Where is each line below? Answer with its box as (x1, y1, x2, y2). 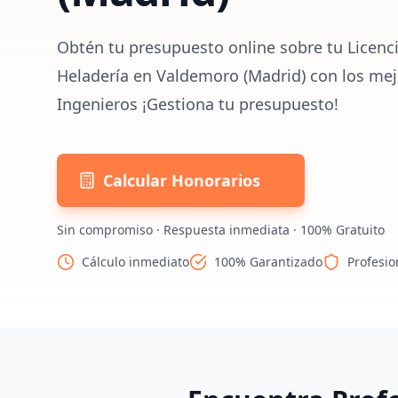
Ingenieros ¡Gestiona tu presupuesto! (57, 93, 338, 115)
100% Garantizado (214, 253, 322, 270)
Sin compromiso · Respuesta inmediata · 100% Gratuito (57, 221, 385, 238)
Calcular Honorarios (103, 170, 260, 191)
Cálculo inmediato (82, 253, 189, 270)
